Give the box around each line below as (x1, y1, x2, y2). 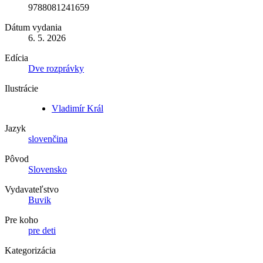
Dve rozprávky (28, 63, 84, 74)
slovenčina (28, 134, 68, 144)
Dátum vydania (5, 22, 62, 33)
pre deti (28, 225, 56, 236)
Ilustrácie (5, 83, 38, 94)
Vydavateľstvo (5, 184, 59, 195)
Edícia (5, 53, 28, 63)
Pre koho (5, 215, 38, 225)
